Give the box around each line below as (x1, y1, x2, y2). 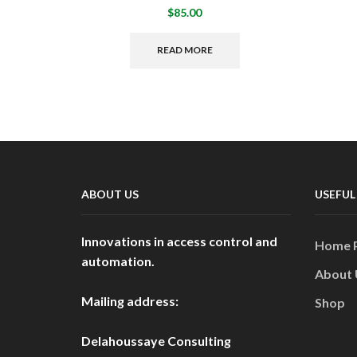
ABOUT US (81, 187, 139, 202)
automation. (81, 253, 155, 269)
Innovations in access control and (81, 233, 277, 249)
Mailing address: (81, 292, 178, 308)
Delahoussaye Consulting (81, 332, 231, 348)
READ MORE (156, 44, 213, 57)
